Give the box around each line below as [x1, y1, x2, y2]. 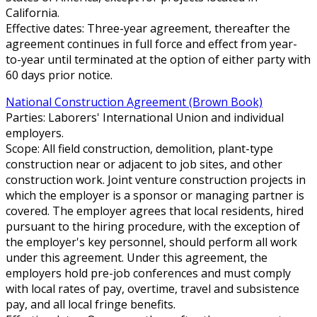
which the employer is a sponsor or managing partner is [6, 187, 304, 203]
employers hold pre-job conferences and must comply [6, 265, 291, 281]
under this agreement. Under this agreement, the [6, 249, 267, 265]
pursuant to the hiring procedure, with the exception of [6, 218, 300, 234]
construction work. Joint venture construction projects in [6, 171, 306, 188]
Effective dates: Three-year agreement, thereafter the [6, 20, 290, 36]
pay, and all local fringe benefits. [6, 296, 175, 312]
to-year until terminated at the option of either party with [6, 51, 311, 67]
